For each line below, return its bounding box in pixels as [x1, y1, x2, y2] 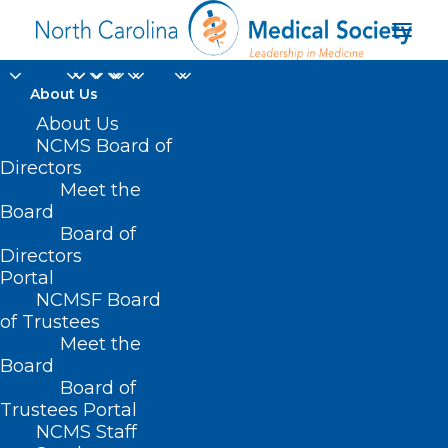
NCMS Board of [36, 135, 172, 157]
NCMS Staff [36, 421, 137, 443]
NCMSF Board [36, 289, 161, 311]
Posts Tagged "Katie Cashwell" [53, 412, 274, 430]
